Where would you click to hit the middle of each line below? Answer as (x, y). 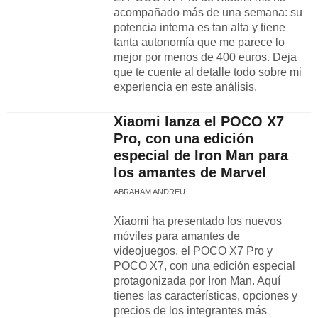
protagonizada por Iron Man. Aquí (197, 281)
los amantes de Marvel (190, 172)
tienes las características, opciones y (205, 296)
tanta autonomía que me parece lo (199, 42)
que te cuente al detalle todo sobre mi (208, 72)
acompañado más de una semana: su (208, 12)
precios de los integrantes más (190, 311)
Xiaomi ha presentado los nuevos (198, 221)
